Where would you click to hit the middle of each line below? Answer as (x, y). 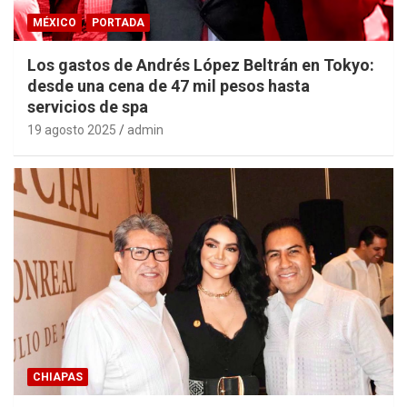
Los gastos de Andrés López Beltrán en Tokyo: (201, 65)
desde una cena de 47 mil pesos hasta (169, 85)
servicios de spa (88, 106)
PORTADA (118, 22)
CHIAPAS (58, 377)
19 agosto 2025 (72, 129)
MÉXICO (55, 22)
